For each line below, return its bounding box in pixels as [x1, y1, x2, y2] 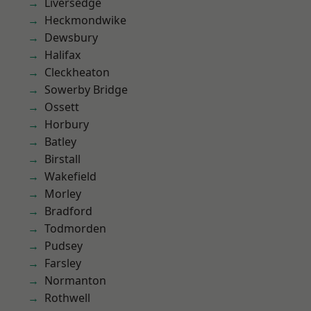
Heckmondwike [44, 12, 126, 28]
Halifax [44, 47, 81, 62]
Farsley [44, 255, 81, 271]
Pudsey [44, 238, 83, 253]
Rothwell [44, 290, 90, 305]
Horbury [44, 117, 89, 132]
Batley [44, 134, 76, 149]
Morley [44, 186, 81, 201]
